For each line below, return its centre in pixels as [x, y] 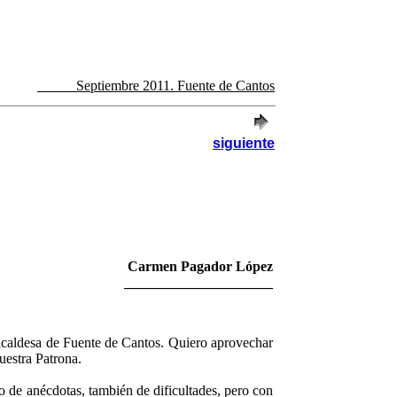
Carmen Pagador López [200, 266]
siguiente [244, 143]
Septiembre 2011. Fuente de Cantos [175, 86]
